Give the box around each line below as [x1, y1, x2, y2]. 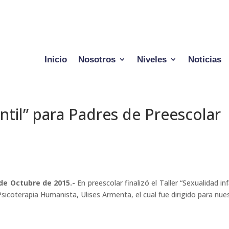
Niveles [136, 54, 167, 64]
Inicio [44, 54, 67, 64]
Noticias [188, 54, 221, 64]
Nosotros [78, 54, 116, 64]
